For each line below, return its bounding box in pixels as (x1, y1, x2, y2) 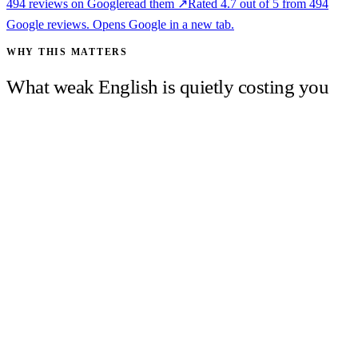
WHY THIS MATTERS (6, 46, 128, 58)
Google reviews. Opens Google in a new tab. (6, 16, 234, 32)
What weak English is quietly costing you (6, 75, 329, 97)
